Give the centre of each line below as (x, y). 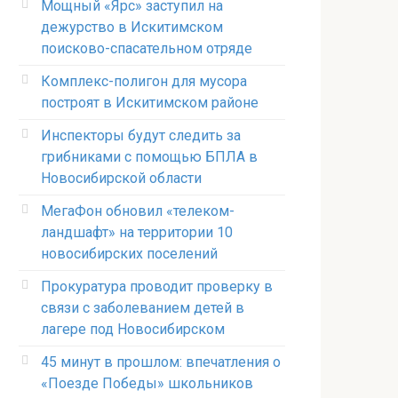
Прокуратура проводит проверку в (157, 287)
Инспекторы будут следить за (141, 135)
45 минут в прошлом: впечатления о (161, 362)
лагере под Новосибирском (133, 329)
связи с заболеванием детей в (143, 308)
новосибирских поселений (129, 254)
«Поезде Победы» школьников (147, 383)
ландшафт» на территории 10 (137, 232)
